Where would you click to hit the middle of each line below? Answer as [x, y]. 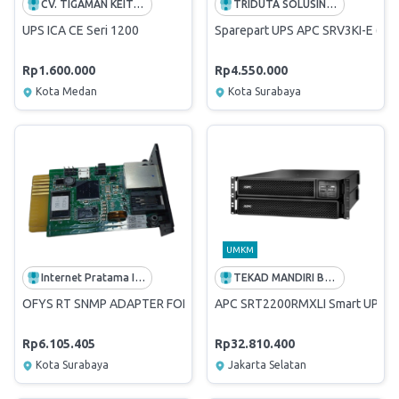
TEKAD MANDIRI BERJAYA [330, 277]
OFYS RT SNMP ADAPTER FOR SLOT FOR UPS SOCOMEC [179, 304]
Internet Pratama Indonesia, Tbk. [140, 277]
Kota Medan [66, 91]
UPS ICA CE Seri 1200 [81, 30]
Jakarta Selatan [267, 365]
